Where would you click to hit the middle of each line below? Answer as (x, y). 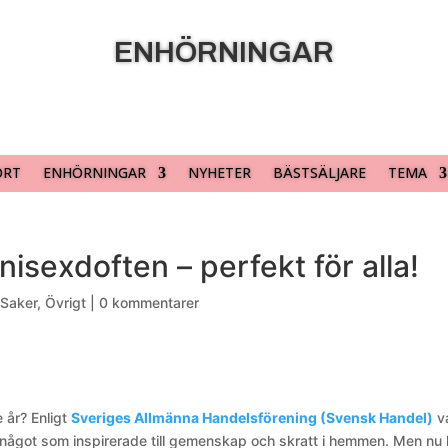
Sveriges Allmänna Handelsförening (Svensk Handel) (252, 417)
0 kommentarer (149, 302)
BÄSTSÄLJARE (319, 172)
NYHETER (219, 172)
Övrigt (66, 302)
